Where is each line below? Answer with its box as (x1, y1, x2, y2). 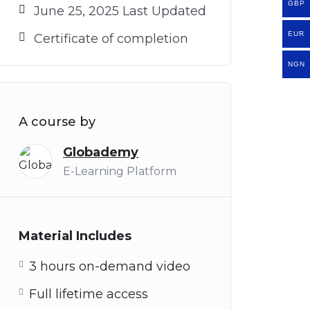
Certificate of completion (34, 31, 188, 46)
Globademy (63, 145, 138, 160)
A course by (19, 114, 95, 129)
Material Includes (19, 228, 131, 244)
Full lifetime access (29, 286, 148, 302)
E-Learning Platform (63, 165, 176, 178)
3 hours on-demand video (29, 259, 190, 274)
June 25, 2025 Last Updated (34, 3, 206, 19)
